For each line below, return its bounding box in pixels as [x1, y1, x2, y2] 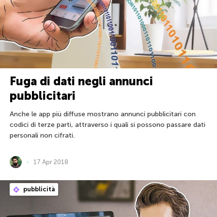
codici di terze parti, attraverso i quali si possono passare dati [10, 121, 205, 129]
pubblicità [22, 186, 55, 193]
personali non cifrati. [10, 131, 75, 140]
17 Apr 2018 [33, 158, 68, 166]
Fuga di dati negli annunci [10, 74, 153, 89]
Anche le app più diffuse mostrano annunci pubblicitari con [10, 110, 196, 119]
